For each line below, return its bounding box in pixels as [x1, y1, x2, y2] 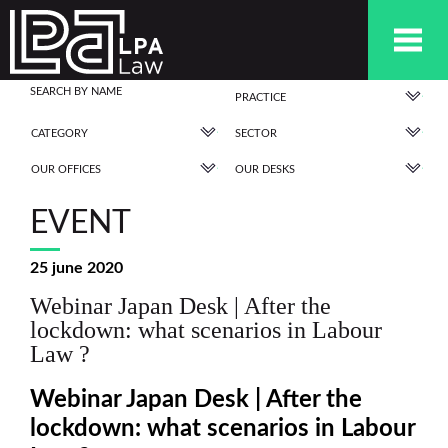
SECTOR [235, 128, 277, 139]
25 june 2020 [30, 260, 123, 276]
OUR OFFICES [31, 164, 101, 175]
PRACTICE [235, 92, 286, 103]
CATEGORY [31, 128, 88, 139]
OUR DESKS [235, 164, 295, 175]
